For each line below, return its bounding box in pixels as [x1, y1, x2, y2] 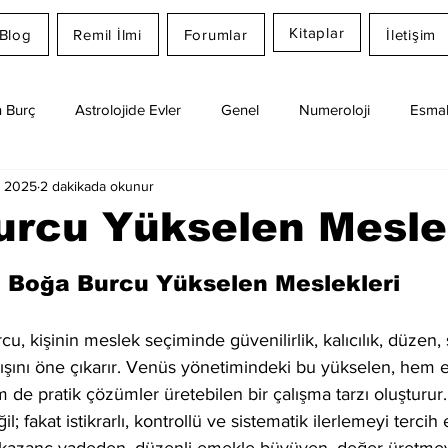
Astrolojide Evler [75, 100, 181, 118]
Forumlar [183, 26, 248, 43]
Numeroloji [299, 100, 370, 118]
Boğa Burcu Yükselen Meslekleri [8, 271, 400, 296]
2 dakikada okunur [40, 177, 154, 194]
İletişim [386, 26, 437, 43]
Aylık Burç [186, 180, 250, 198]
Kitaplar [289, 24, 345, 41]
